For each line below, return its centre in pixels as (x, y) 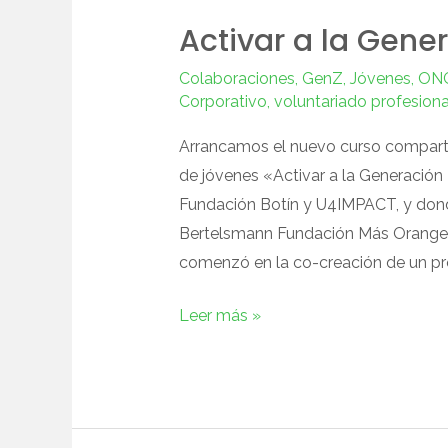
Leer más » (219, 316)
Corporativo (222, 102)
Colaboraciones (236, 79)
